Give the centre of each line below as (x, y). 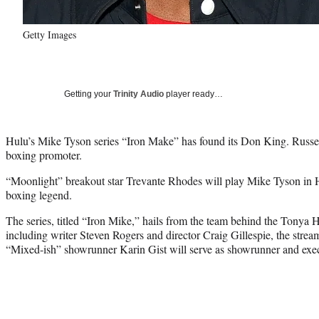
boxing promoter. (44, 155)
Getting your (89, 94)
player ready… (193, 94)
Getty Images (49, 34)
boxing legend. (39, 194)
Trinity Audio (138, 94)
